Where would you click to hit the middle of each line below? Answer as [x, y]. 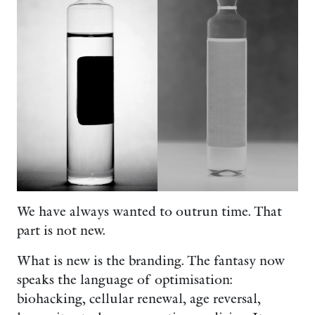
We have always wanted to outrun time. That [149, 212]
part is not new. [61, 231]
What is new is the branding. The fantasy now [151, 261]
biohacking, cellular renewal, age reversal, [139, 299]
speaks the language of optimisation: [124, 280]
